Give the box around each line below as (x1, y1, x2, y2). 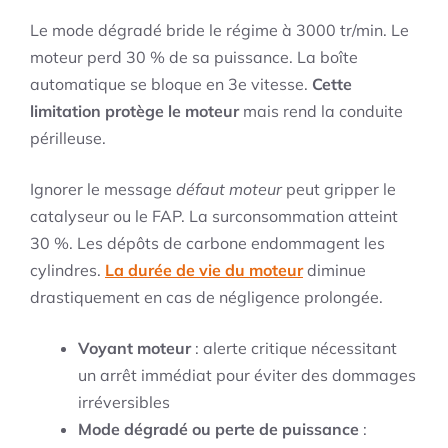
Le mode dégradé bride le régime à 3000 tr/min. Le (30, 20, 409, 41)
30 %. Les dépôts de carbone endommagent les (30, 233, 385, 254)
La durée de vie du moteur (105, 260, 303, 281)
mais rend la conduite (239, 101, 403, 122)
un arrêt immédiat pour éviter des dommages (78, 365, 416, 386)
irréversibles (78, 392, 170, 413)
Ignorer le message (30, 179, 176, 200)
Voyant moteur (78, 338, 191, 359)
